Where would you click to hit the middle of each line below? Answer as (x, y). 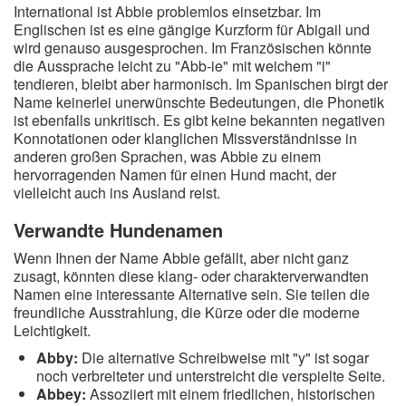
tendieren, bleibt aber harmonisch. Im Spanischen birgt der (201, 84)
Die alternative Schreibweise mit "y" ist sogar (223, 358)
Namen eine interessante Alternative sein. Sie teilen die (192, 294)
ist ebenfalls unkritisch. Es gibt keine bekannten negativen (199, 120)
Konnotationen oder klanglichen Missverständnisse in (185, 138)
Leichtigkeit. (52, 330)
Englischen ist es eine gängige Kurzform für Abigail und (192, 29)
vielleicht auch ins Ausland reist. (117, 193)
